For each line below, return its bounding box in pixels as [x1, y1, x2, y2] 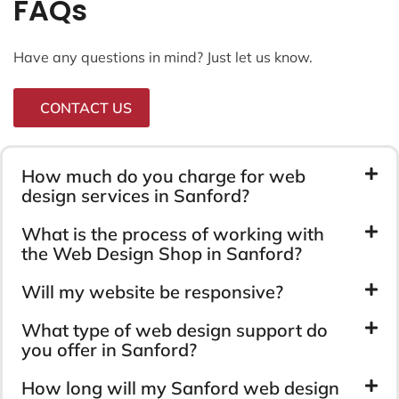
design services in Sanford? [21, 183, 249, 207]
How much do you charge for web [21, 164, 305, 187]
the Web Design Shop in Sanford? [21, 241, 302, 265]
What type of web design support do [21, 318, 328, 341]
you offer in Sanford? [21, 338, 197, 361]
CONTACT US [40, 98, 132, 117]
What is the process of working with [21, 222, 324, 245]
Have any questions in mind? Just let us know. [13, 47, 313, 66]
